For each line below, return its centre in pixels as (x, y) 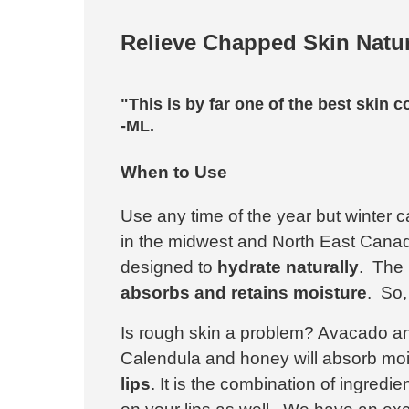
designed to (169, 267)
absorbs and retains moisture (244, 292)
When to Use (174, 172)
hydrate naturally (288, 267)
